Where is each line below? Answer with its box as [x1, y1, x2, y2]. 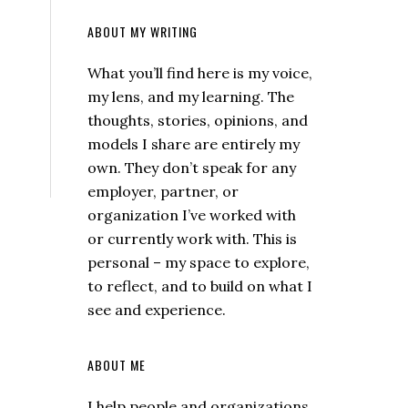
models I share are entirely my [87, 135, 300, 153]
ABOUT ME [87, 355, 146, 374]
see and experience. [87, 301, 226, 319]
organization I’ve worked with [87, 206, 296, 224]
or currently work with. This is [87, 229, 297, 248]
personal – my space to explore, [87, 253, 310, 271]
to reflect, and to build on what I [87, 277, 312, 295]
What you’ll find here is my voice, [87, 64, 312, 82]
